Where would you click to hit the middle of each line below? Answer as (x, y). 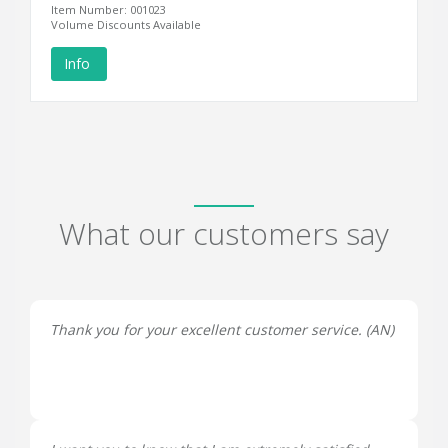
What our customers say (224, 233)
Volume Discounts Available (126, 24)
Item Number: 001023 (108, 9)
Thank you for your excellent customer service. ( (210, 329)
